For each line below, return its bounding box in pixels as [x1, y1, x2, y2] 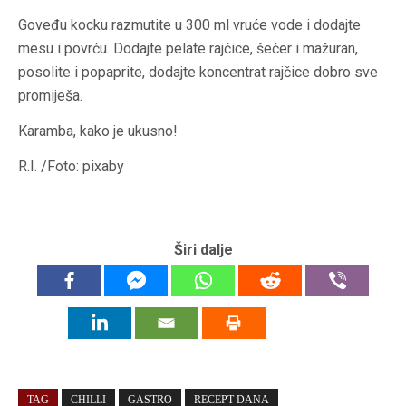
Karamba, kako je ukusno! [18, 122, 178, 140]
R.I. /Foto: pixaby [18, 158, 124, 176]
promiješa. [18, 87, 82, 105]
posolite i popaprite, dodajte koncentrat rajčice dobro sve [18, 63, 378, 82]
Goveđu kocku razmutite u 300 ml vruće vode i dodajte [18, 16, 361, 34]
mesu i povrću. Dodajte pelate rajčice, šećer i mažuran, [18, 40, 358, 58]
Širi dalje [173, 241, 233, 259]
